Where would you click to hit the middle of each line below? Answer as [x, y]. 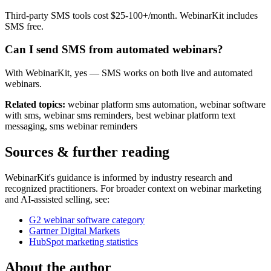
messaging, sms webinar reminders [71, 126]
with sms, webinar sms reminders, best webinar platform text [120, 115]
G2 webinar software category [87, 220]
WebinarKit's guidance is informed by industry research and [119, 177]
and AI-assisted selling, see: [57, 199]
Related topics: [35, 104]
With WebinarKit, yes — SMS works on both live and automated [129, 73]
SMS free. [24, 26]
